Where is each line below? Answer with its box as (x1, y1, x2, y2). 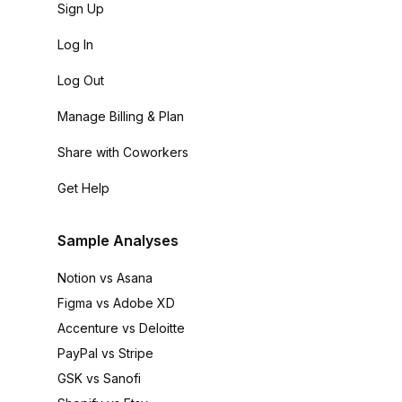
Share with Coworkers (57, 144, 188, 160)
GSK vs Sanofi (57, 371, 141, 386)
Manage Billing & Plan (57, 109, 184, 124)
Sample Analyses (57, 232, 179, 249)
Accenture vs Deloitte (57, 320, 185, 336)
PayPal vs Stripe (57, 345, 153, 361)
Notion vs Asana (57, 270, 153, 285)
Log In (57, 37, 93, 52)
